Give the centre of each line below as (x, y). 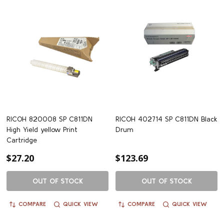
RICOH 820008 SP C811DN (49, 119)
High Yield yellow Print (42, 130)
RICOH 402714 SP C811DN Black (166, 119)
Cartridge (22, 140)
